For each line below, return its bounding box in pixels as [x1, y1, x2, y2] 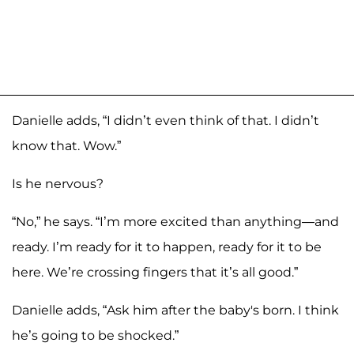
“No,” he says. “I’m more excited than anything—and [12, 213, 339, 229]
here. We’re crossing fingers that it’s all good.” [12, 264, 298, 280]
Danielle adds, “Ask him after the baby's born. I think [12, 302, 339, 318]
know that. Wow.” [12, 137, 121, 153]
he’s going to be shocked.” [12, 327, 179, 343]
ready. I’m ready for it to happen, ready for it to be [12, 239, 322, 254]
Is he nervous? [12, 175, 104, 191]
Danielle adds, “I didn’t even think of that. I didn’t [12, 112, 319, 128]
